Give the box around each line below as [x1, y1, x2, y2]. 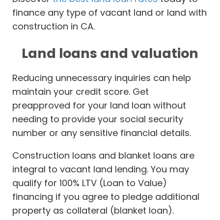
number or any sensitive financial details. [12, 127, 191, 139]
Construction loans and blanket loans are [12, 149, 194, 162]
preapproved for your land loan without [12, 99, 186, 112]
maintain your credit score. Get [12, 85, 149, 98]
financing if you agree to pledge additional [12, 191, 199, 203]
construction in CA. [12, 20, 95, 33]
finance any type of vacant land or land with [12, 6, 207, 19]
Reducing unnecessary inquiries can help [12, 72, 191, 84]
